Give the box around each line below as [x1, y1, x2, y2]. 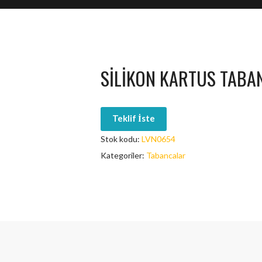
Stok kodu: [101, 134, 142, 144]
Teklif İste [112, 113, 156, 123]
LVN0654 [142, 134, 176, 144]
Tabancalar [146, 150, 186, 160]
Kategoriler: [101, 150, 147, 160]
